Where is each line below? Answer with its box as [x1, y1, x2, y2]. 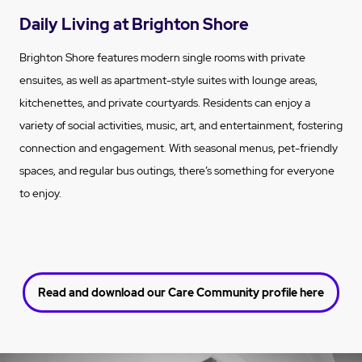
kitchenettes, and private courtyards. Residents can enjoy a [19, 95, 310, 111]
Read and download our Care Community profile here [38, 285, 324, 301]
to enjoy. [19, 186, 61, 201]
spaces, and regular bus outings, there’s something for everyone [19, 163, 335, 179]
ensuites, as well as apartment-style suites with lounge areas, [19, 73, 318, 88]
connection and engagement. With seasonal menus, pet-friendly [19, 141, 338, 156]
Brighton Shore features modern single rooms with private [19, 50, 305, 65]
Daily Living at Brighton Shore [19, 14, 249, 36]
